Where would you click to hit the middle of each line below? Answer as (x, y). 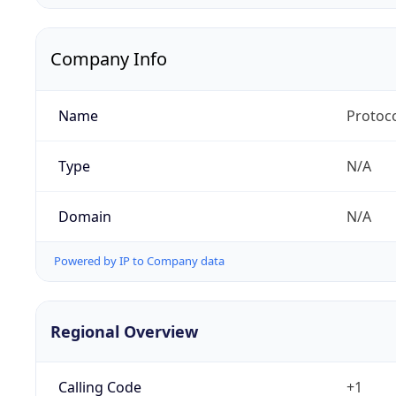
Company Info (109, 59)
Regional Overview (124, 331)
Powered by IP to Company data (139, 261)
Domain (84, 217)
